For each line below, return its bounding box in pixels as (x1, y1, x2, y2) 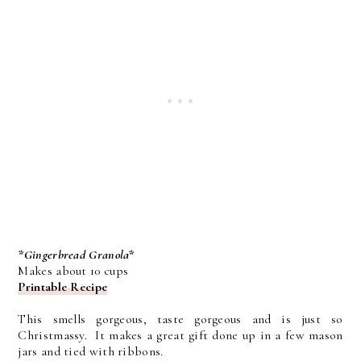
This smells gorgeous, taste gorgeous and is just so (18, 311, 343, 328)
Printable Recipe (18, 279, 108, 296)
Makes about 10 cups (18, 263, 129, 280)
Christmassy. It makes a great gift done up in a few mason (18, 327, 343, 344)
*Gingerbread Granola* (18, 247, 135, 263)
